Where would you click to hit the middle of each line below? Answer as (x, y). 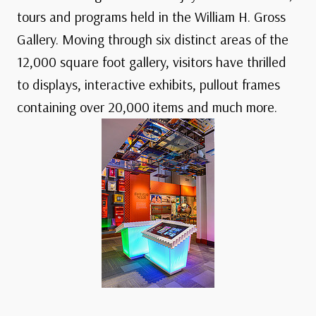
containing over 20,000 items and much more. (147, 107)
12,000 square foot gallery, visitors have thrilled (152, 62)
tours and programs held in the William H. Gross (151, 17)
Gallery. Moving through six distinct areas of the (153, 39)
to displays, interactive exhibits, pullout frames (148, 85)
